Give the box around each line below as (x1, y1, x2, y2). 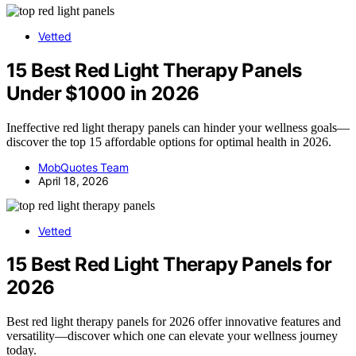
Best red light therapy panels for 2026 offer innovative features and (6, 315, 341, 329)
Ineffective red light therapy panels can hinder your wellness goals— (6, 120, 350, 134)
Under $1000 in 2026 (6, 81, 199, 105)
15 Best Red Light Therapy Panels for (6, 253, 332, 277)
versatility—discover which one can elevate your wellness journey (6, 329, 338, 343)
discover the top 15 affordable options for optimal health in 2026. (6, 134, 331, 149)
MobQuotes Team (38, 160, 129, 174)
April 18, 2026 (38, 173, 109, 188)
